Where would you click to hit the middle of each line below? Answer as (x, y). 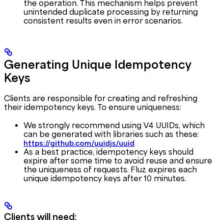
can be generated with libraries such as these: (111, 134)
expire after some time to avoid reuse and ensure (118, 160)
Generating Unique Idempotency (98, 65)
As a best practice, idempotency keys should (109, 151)
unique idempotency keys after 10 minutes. (105, 178)
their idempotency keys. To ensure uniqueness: (93, 107)
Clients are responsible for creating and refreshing (101, 98)
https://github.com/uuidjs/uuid (79, 143)
